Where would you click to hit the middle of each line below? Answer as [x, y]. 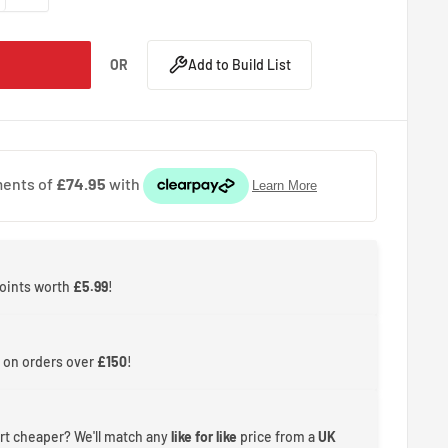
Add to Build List [239, 65]
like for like [204, 436]
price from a [278, 436]
